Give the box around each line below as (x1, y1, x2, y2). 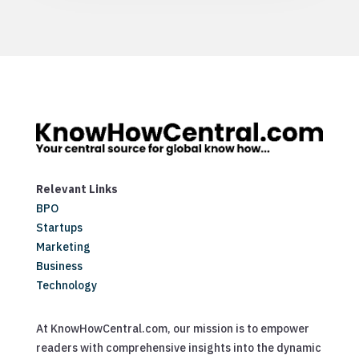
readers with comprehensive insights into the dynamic (35, 340, 321, 355)
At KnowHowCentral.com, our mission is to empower (35, 321, 309, 336)
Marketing (35, 239, 91, 254)
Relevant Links (35, 181, 118, 196)
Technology (35, 277, 97, 292)
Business (35, 258, 83, 273)
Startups (35, 220, 83, 235)
